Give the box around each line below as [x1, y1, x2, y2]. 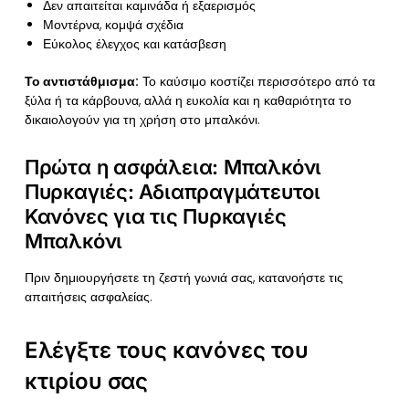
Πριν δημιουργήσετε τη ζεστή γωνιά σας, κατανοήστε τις [24, 268, 343, 288]
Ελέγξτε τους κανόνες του [24, 337, 309, 364]
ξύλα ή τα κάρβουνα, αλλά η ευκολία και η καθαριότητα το [24, 90, 351, 110]
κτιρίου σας [24, 368, 148, 395]
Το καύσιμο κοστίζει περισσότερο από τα [138, 71, 375, 90]
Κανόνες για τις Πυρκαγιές [24, 204, 287, 229]
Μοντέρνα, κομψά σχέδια [42, 15, 184, 34]
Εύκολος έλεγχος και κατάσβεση [42, 34, 226, 53]
